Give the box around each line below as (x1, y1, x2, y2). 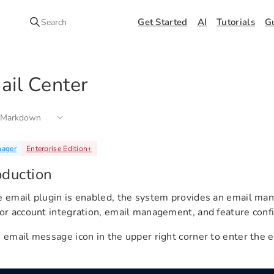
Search (41, 16, 67, 28)
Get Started (138, 16, 188, 28)
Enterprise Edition (26, 144, 88, 154)
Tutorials (217, 16, 255, 28)
